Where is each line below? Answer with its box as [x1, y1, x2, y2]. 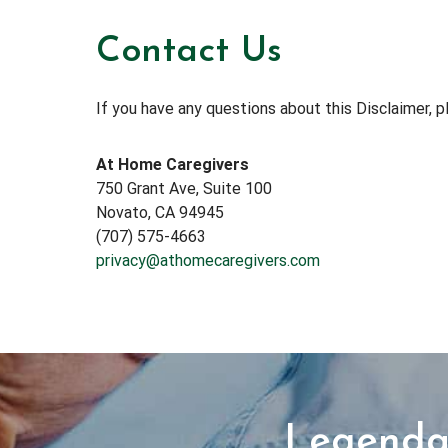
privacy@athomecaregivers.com [96, 250, 320, 270]
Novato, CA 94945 [96, 202, 224, 222]
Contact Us [96, 33, 282, 70]
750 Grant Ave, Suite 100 [96, 178, 272, 198]
